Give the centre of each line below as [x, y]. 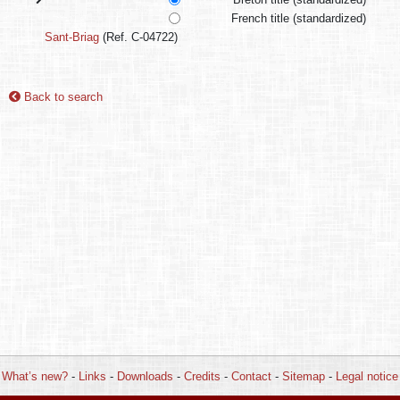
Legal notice [367, 376]
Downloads [145, 376]
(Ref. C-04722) [138, 37]
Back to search [62, 97]
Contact [251, 376]
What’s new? [35, 376]
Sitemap [304, 376]
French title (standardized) [299, 19]
